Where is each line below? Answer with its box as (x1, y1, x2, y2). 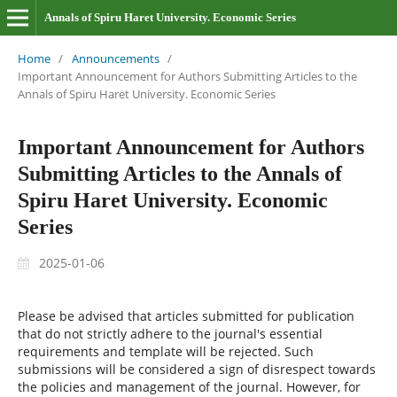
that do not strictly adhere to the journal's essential (17, 324, 323, 342)
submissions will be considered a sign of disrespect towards (17, 360, 376, 378)
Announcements (71, 50, 160, 66)
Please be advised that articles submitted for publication (17, 307, 354, 324)
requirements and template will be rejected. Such (17, 342, 314, 360)
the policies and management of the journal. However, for (17, 378, 361, 395)
